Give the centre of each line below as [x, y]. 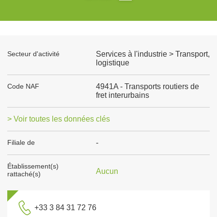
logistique [112, 63]
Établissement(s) [33, 166]
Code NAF [23, 86]
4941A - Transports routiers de [147, 86]
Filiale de [21, 142]
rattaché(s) [24, 174]
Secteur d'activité [33, 54]
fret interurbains [122, 95]
